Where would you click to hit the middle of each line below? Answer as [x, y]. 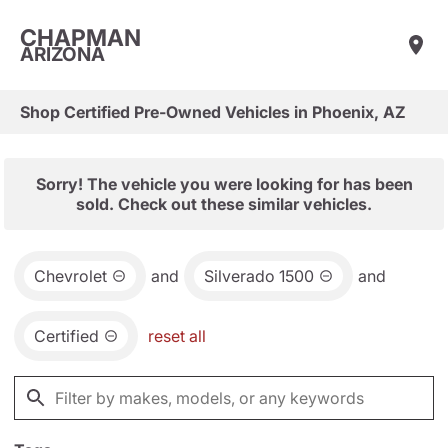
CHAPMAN [80, 37]
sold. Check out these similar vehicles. [224, 204]
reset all [177, 336]
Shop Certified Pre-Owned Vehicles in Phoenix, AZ [213, 112]
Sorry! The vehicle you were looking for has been [224, 184]
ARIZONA [62, 54]
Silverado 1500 [259, 276]
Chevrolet [70, 276]
